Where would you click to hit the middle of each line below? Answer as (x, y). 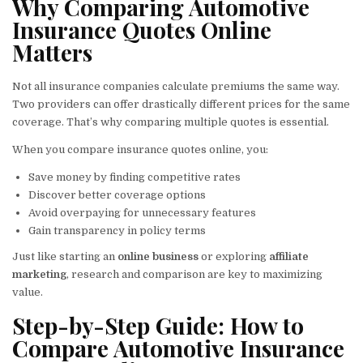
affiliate (289, 256)
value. (28, 292)
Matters (52, 52)
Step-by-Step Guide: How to (158, 326)
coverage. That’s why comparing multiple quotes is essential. (171, 122)
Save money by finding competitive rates (135, 177)
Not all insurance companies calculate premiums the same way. (176, 86)
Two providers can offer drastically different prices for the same (181, 104)
